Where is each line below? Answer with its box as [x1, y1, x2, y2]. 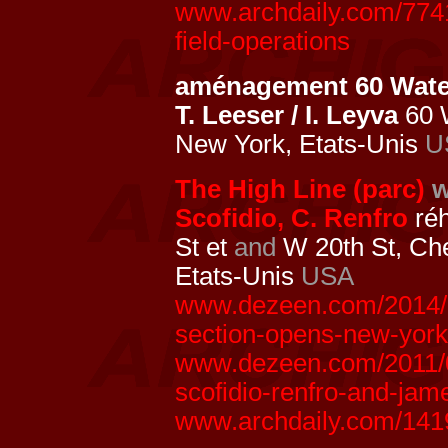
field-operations [175, 27, 350, 55]
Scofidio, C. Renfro [175, 204, 408, 232]
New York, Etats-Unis [175, 130, 425, 158]
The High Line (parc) [175, 175, 425, 203]
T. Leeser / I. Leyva [175, 101, 398, 129]
